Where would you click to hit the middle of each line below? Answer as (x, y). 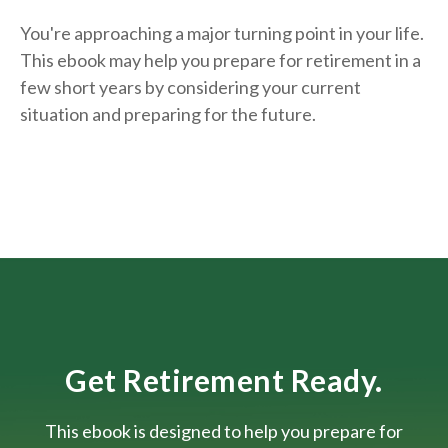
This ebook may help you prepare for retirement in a (220, 60)
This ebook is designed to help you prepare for (224, 431)
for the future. (258, 114)
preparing (162, 114)
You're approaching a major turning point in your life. (222, 33)
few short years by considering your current (190, 87)
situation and (72, 114)
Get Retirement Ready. (224, 380)
